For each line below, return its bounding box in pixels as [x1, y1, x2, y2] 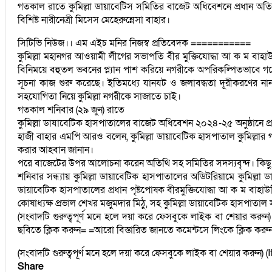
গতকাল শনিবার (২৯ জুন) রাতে [18, 103, 124, 117]
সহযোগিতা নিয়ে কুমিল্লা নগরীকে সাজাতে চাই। [18, 89, 181, 103]
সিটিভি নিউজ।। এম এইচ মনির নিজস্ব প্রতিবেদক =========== [18, 36, 251, 50]
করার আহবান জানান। [18, 143, 93, 157]
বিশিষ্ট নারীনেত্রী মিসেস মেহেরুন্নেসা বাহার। [18, 13, 170, 27]
